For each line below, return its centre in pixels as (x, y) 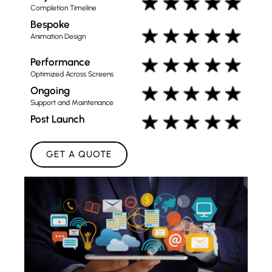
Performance (60, 62)
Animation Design (58, 37)
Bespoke (50, 25)
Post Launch (57, 119)
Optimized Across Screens (72, 74)
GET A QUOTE (79, 155)
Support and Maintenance (72, 102)
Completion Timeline (63, 8)
